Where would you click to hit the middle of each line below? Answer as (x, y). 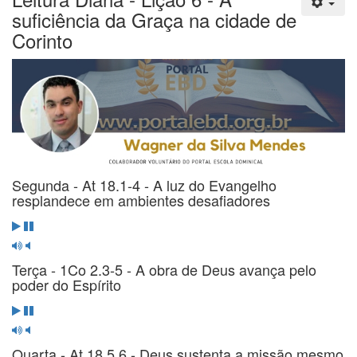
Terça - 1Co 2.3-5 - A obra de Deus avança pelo (164, 270)
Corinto (42, 40)
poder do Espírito (67, 285)
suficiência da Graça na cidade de (154, 20)
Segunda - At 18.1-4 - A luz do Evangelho (144, 185)
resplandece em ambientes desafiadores (141, 200)
